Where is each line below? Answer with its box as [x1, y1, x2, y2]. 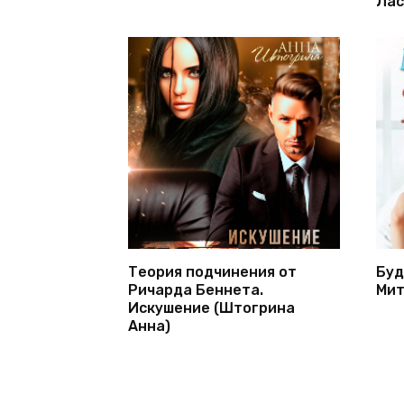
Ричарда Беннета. [128, 280, 263, 298]
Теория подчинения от [128, 262, 297, 280]
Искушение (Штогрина [128, 298, 295, 317]
